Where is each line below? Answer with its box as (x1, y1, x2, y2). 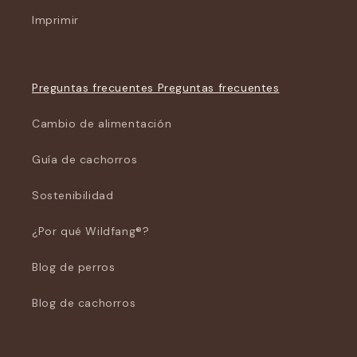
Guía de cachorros (32, 152, 138, 167)
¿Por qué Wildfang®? (32, 224, 150, 238)
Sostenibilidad (32, 188, 114, 202)
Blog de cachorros (32, 296, 136, 310)
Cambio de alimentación (32, 116, 172, 131)
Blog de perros (32, 260, 116, 274)
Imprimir (32, 13, 79, 27)
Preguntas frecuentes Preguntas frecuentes (32, 80, 280, 95)
